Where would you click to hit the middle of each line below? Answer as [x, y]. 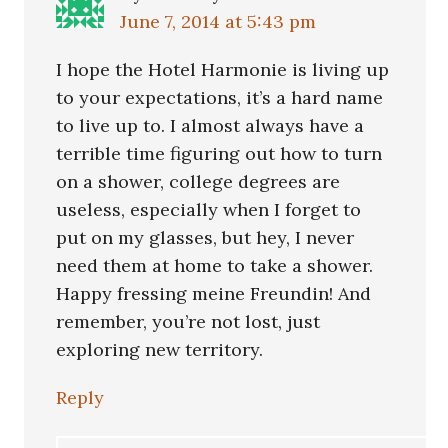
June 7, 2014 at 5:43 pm [218, 22]
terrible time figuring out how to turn [219, 154]
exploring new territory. [160, 350]
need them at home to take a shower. [215, 266]
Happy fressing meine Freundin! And [214, 294]
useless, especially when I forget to [209, 210]
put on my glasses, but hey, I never [205, 238]
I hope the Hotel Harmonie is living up [223, 70]
